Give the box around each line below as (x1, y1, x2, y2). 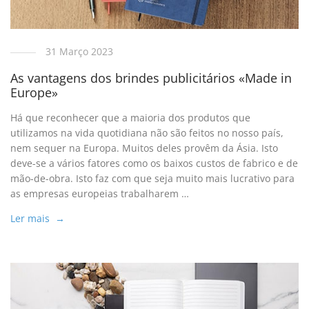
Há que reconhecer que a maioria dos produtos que (10, 111, 251, 125)
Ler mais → (10, 212, 66, 226)
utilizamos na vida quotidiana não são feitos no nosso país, (10, 126, 284, 140)
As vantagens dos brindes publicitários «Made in (10, 70, 292, 87)
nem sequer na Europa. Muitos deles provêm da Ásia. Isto (10, 141, 279, 155)
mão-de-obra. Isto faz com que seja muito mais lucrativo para (10, 172, 295, 186)
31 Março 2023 (46, 44, 114, 58)
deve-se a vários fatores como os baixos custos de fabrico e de (10, 157, 299, 170)
